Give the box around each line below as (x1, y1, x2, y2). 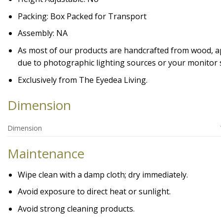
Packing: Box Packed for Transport (17, 10, 147, 22)
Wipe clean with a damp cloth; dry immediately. (17, 169, 188, 180)
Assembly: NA (17, 28, 68, 39)
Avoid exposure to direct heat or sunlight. (17, 186, 171, 197)
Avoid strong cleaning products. (17, 203, 135, 214)
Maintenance (7, 145, 84, 163)
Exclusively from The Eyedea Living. (17, 74, 147, 85)
